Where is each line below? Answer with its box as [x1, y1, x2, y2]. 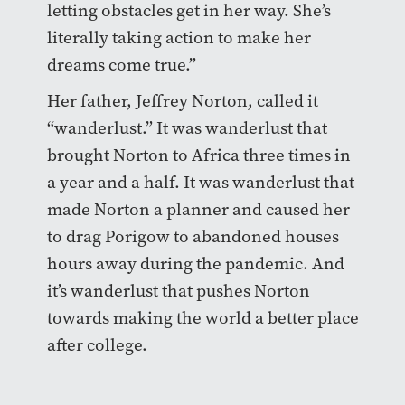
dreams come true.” [46, 52, 200, 76]
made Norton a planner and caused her [46, 197, 350, 221]
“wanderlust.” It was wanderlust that [46, 116, 327, 139]
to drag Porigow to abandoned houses [46, 224, 339, 248]
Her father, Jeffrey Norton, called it [46, 89, 318, 112]
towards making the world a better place [46, 306, 359, 329]
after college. [46, 333, 147, 356]
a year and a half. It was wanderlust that [46, 170, 354, 193]
